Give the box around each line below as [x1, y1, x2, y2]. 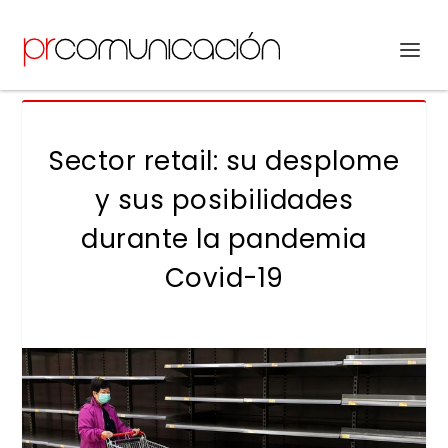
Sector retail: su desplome [49, 143, 399, 179]
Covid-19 [164, 260, 284, 296]
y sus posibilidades [94, 182, 354, 218]
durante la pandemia [81, 221, 367, 257]
